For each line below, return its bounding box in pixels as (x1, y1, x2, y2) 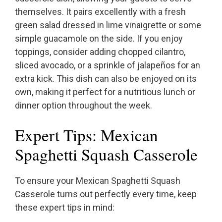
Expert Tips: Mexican (15, 124, 158, 146)
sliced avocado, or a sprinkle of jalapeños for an (15, 60, 200, 71)
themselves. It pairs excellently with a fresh (15, 6, 186, 17)
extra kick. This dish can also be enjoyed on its (15, 73, 197, 84)
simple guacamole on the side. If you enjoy (15, 33, 183, 44)
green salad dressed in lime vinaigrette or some (15, 20, 201, 31)
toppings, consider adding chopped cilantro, (15, 47, 185, 57)
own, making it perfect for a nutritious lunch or (15, 87, 195, 98)
